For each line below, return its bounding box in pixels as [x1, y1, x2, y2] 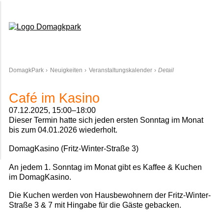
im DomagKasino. [8, 172, 71, 181]
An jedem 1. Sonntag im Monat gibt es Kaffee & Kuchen [8, 163, 202, 171]
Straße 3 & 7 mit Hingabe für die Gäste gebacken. [8, 201, 181, 210]
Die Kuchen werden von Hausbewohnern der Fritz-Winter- [8, 191, 211, 200]
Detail [158, 66, 174, 74]
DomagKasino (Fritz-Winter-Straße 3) [8, 144, 138, 153]
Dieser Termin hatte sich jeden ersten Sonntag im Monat [8, 116, 203, 125]
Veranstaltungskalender [88, 66, 152, 74]
